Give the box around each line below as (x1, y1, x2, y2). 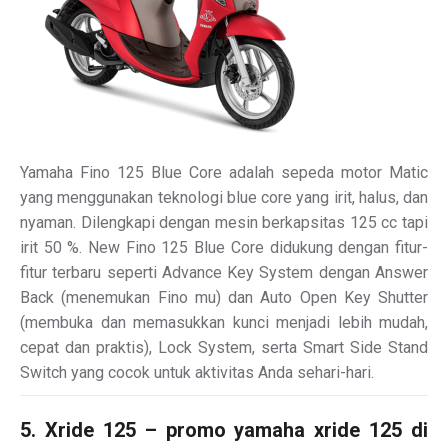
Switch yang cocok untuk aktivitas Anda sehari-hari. (20, 362, 374, 382)
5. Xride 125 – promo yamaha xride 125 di (20, 417, 428, 442)
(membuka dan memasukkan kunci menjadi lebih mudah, (20, 312, 428, 332)
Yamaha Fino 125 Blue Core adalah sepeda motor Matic (20, 162, 428, 182)
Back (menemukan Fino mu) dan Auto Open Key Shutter (20, 287, 428, 307)
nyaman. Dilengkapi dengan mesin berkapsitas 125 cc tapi (20, 212, 428, 232)
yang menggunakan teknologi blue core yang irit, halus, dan (20, 187, 428, 207)
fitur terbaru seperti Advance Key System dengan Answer (20, 262, 428, 282)
